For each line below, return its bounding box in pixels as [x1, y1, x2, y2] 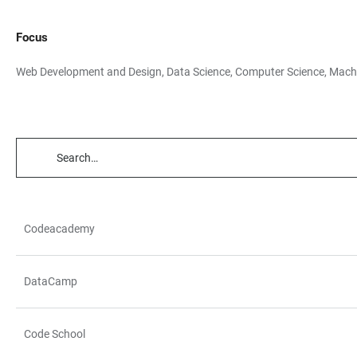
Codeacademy [24, 222, 95, 235]
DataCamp [24, 275, 77, 288]
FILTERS [12, 194, 65, 210]
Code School [24, 328, 85, 340]
